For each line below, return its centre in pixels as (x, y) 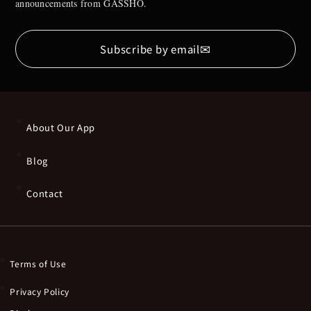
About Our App (61, 127)
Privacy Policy (40, 291)
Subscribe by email (150, 49)
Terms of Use (38, 263)
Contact (45, 194)
